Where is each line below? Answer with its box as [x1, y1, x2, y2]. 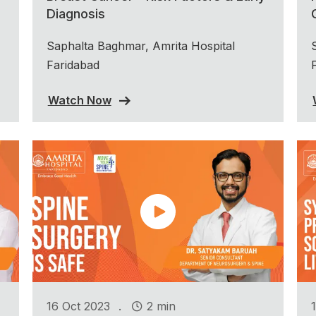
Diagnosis [46, 6, 105, 22]
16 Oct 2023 [46, 298, 110, 313]
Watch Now [47, 92, 111, 107]
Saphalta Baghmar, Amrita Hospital [46, 39, 235, 54]
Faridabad [46, 58, 99, 73]
